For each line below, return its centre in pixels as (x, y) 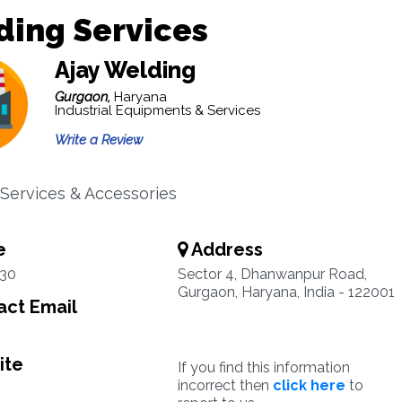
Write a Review (98, 140)
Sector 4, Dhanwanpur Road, (272, 274)
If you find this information (263, 367)
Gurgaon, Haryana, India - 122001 (286, 292)
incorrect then (225, 385)
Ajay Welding (125, 70)
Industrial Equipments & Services (157, 110)
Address (225, 249)
